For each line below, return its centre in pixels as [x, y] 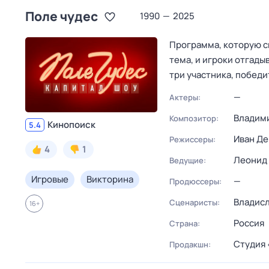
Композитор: [194, 118]
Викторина [110, 179]
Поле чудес [62, 16]
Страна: [185, 223]
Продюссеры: [195, 181]
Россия [249, 223]
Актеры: [185, 97]
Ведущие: [188, 160]
